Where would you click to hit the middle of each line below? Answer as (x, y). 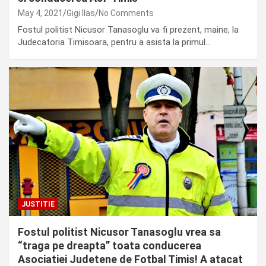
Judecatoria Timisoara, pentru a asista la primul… (114, 42)
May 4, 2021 (40, 13)
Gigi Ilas (81, 13)
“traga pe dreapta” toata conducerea (110, 246)
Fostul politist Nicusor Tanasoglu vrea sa (119, 232)
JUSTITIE (38, 205)
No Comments (126, 13)
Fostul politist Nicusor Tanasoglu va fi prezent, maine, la (128, 30)
